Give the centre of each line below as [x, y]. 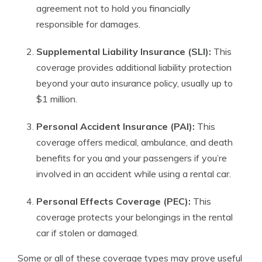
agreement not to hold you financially [113, 8]
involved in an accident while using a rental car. [134, 174]
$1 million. [57, 99]
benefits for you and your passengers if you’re [132, 158]
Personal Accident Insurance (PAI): [116, 126]
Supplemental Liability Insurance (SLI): [124, 51]
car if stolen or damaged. [87, 233]
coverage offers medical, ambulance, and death [135, 142]
